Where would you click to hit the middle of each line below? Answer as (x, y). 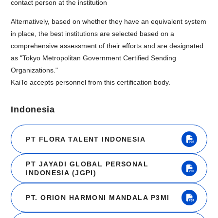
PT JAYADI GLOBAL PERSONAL (87, 164)
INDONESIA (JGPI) (61, 173)
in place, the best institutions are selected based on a (93, 34)
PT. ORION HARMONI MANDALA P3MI (98, 198)
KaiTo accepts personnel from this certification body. (91, 82)
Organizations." (35, 70)
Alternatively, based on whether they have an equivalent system (109, 22)
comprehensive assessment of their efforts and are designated (107, 46)
